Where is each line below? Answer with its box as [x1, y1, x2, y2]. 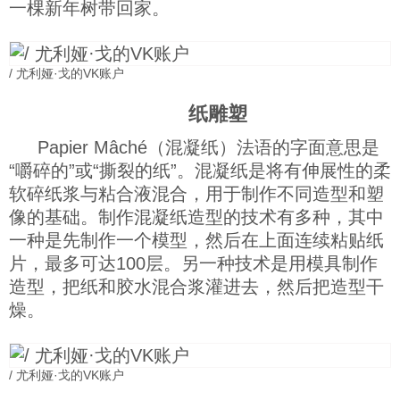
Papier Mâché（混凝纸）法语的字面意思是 [37, 137, 379, 157]
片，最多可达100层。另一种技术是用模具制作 [9, 254, 378, 273]
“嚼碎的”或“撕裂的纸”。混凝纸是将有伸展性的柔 [9, 161, 391, 180]
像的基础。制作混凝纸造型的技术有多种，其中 [9, 207, 384, 227]
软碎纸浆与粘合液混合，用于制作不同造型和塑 [9, 184, 384, 204]
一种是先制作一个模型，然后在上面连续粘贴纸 [9, 230, 384, 250]
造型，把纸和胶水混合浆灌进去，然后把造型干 [9, 277, 384, 296]
